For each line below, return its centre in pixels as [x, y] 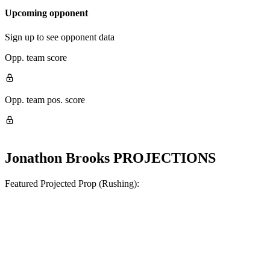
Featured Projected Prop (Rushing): [72, 183]
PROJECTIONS [163, 158]
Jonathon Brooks [57, 158]
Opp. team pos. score [45, 99]
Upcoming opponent [46, 13]
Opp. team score [36, 57]
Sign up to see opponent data [60, 37]
